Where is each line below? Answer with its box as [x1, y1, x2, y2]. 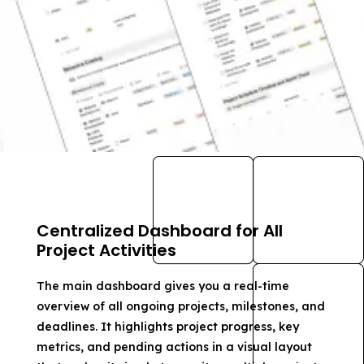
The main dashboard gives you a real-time [36, 278, 289, 293]
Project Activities [36, 238, 176, 262]
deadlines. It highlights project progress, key [36, 318, 299, 334]
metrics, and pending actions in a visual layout [36, 339, 312, 354]
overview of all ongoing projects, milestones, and [36, 298, 325, 314]
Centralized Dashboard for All [36, 219, 283, 242]
